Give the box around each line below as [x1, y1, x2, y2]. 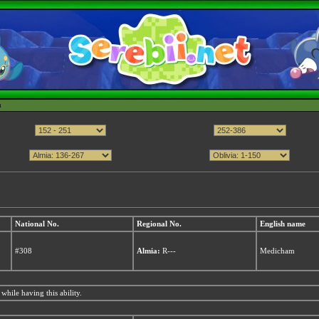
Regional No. [137, 220, 182, 228]
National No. [15, 220, 59, 228]
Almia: [137, 247, 160, 255]
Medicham [260, 247, 295, 255]
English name [260, 220, 305, 228]
